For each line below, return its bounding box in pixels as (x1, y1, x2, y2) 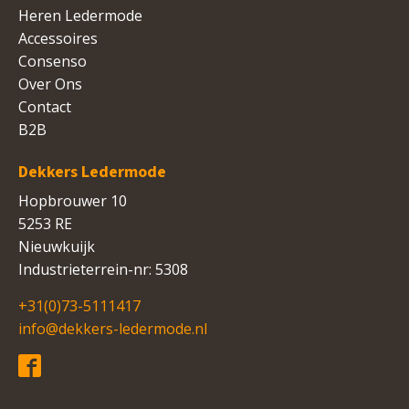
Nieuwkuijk (18, 236, 95, 257)
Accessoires (18, 27, 98, 48)
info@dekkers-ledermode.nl (18, 318, 207, 339)
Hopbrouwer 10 (18, 190, 127, 211)
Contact (18, 96, 71, 117)
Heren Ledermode (18, 5, 142, 26)
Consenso (18, 50, 87, 71)
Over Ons (18, 73, 82, 94)
